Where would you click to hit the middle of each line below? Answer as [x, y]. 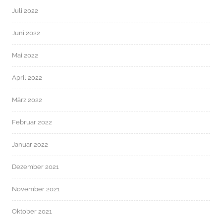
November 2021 [36, 189]
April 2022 [27, 77]
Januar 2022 [30, 144]
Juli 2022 [25, 10]
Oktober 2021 [32, 211]
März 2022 [27, 100]
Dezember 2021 [35, 166]
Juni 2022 [26, 33]
